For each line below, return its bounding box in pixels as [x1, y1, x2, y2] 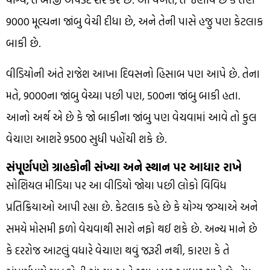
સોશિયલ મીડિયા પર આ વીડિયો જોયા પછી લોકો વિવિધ [6, 177, 227, 193]
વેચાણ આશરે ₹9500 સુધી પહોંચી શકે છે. [6, 130, 167, 147]
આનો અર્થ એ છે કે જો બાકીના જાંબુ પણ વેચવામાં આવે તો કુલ [6, 108, 257, 125]
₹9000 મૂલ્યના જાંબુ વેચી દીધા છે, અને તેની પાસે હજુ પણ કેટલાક [6, 13, 263, 30]
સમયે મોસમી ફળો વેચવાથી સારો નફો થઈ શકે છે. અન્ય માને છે [6, 220, 257, 237]
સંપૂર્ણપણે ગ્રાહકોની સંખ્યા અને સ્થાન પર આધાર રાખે [6, 158, 242, 175]
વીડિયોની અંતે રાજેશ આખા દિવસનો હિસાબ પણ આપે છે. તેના [6, 65, 260, 82]
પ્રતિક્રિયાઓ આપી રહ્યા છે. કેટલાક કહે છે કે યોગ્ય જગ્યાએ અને [6, 198, 258, 215]
